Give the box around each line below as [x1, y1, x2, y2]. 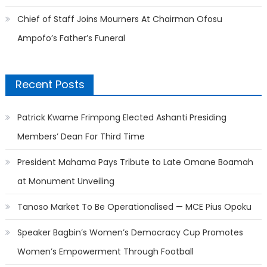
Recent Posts [15, 76, 85, 92]
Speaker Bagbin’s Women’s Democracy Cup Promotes [17, 226, 243, 238]
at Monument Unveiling [17, 175, 114, 187]
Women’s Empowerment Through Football [17, 245, 194, 257]
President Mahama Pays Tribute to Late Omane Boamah [17, 156, 253, 168]
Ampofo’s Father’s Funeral [17, 32, 125, 44]
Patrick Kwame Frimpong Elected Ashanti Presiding [17, 111, 226, 123]
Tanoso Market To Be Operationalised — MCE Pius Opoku [17, 200, 252, 213]
